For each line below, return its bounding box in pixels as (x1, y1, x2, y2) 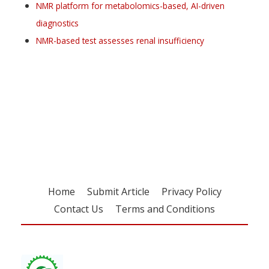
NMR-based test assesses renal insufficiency (36, 34, 204, 46)
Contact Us (54, 202, 103, 216)
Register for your (24, 88, 141, 107)
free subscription (24, 106, 141, 125)
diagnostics (36, 17, 79, 29)
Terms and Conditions (115, 202, 215, 216)
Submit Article (86, 184, 150, 198)
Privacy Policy (161, 184, 222, 198)
